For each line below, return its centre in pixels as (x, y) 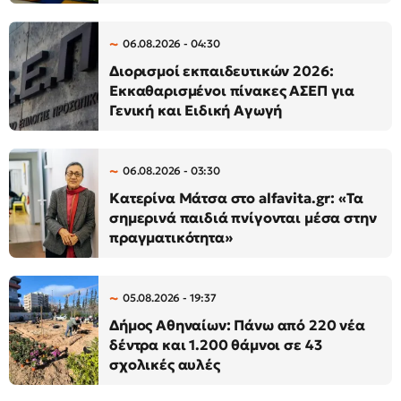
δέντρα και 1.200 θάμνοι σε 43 (216, 345)
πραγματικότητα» (171, 238)
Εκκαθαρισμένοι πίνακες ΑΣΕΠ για (232, 91)
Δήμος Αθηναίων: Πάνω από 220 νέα (237, 325)
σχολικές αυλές (165, 365)
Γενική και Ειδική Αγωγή (196, 111)
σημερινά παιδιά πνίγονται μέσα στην (243, 218)
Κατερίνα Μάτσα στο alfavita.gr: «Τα (236, 198)
